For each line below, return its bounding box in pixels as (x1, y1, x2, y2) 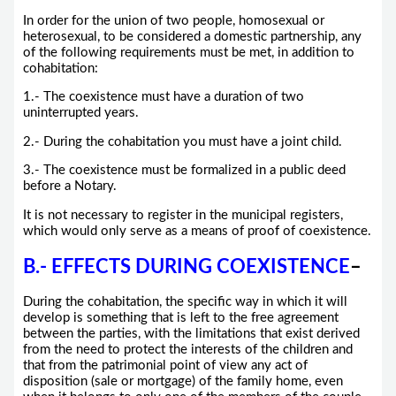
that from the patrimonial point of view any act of (22, 359, 308, 373)
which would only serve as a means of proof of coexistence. (22, 225, 371, 239)
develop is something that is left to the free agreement (22, 311, 339, 325)
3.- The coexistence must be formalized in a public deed (22, 164, 346, 178)
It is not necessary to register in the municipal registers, (22, 209, 343, 223)
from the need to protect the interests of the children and (22, 343, 353, 357)
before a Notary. (22, 179, 117, 194)
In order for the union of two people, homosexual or (22, 13, 324, 27)
